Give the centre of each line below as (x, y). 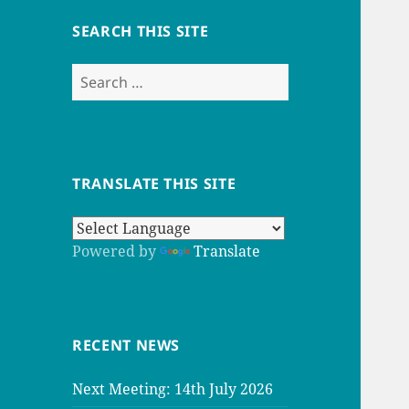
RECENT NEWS (126, 345)
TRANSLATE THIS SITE (154, 183)
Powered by (116, 251)
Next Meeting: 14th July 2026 (173, 388)
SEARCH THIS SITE (141, 31)
